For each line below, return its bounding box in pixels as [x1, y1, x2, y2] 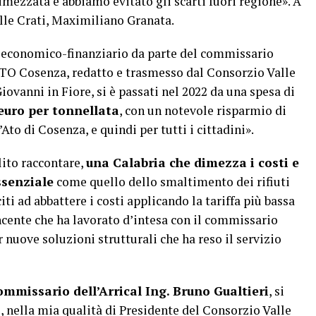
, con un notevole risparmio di [119, 102, 286, 119]
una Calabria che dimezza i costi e [86, 154, 299, 171]
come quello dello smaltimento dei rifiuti [54, 174, 290, 190]
